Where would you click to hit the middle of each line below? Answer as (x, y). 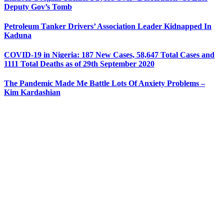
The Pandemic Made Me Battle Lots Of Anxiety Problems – (104, 83)
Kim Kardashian (32, 92)
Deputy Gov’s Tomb (38, 6)
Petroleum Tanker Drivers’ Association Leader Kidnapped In (108, 26)
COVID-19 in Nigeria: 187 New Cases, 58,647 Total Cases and (109, 55)
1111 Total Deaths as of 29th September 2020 (79, 64)
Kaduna (18, 35)
